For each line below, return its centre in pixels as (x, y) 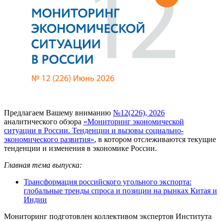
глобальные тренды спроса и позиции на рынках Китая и (120, 190)
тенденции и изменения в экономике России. (80, 148)
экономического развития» (49, 139)
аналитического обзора (44, 121)
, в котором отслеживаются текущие (155, 139)
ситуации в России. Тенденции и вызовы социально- (94, 130)
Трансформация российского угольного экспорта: (108, 182)
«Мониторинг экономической (134, 121)
